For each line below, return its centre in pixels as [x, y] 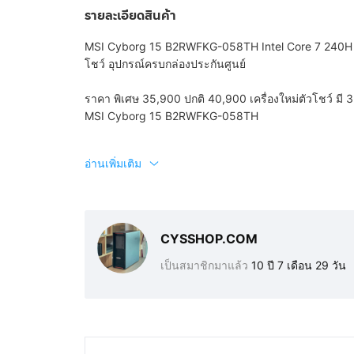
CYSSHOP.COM [209, 238]
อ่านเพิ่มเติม [113, 163]
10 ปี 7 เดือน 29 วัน [298, 265]
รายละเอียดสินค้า [130, 15]
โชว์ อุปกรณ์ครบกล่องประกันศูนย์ [165, 64]
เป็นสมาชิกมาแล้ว [205, 265]
